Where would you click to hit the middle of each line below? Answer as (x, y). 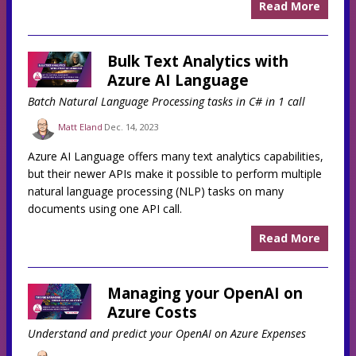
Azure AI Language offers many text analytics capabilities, (176, 156)
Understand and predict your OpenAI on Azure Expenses (167, 333)
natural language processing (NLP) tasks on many (156, 191)
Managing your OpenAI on (205, 292)
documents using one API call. (105, 208)
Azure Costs (152, 311)
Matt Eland (80, 127)
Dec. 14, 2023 (132, 127)
